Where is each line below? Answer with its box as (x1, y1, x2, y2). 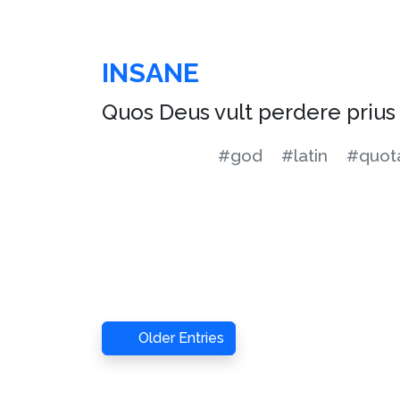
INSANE (102, 57, 199, 88)
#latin (281, 146, 328, 165)
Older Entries (138, 329, 224, 346)
